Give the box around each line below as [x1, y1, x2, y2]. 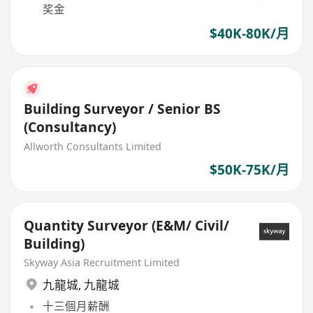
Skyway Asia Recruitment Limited [24, 256, 180, 270]
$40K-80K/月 [209, 24, 289, 43]
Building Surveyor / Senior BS [24, 100, 221, 119]
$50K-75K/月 [209, 160, 289, 179]
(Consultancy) [24, 118, 117, 137]
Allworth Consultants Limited [24, 140, 162, 154]
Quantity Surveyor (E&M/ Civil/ [24, 216, 230, 235]
